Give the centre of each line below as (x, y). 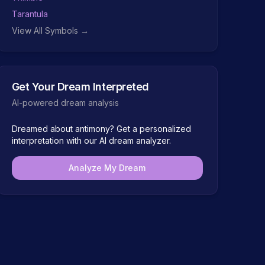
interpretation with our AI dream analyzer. (91, 140)
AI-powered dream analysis (65, 103)
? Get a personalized (150, 129)
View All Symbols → (50, 30)
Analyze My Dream (107, 168)
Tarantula (30, 14)
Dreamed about (43, 129)
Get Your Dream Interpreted (80, 87)
